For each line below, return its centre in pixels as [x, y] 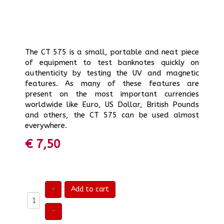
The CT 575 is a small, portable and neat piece [112, 52]
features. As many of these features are [112, 83]
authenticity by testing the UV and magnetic [112, 73]
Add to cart [90, 189]
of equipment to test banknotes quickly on [112, 62]
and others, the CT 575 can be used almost [112, 115]
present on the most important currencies [112, 94]
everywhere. [46, 125]
